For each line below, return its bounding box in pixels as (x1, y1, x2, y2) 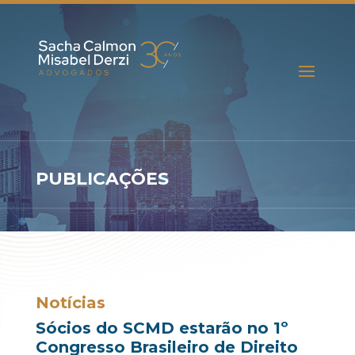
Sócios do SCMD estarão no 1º (35, 319, 288, 338)
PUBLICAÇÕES (35, 168, 169, 189)
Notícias (35, 293, 105, 312)
